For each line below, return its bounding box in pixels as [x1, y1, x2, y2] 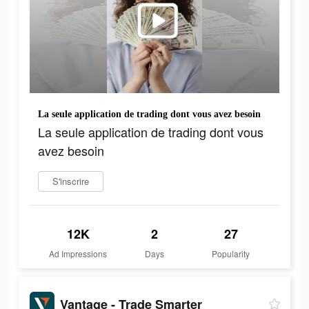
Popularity [212, 248, 250, 260]
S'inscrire [52, 175, 89, 188]
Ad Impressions [49, 248, 108, 260]
